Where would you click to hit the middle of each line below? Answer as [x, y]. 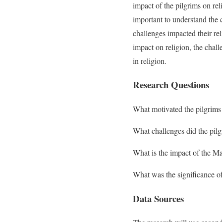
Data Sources [158, 198]
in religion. [150, 60]
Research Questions [171, 85]
